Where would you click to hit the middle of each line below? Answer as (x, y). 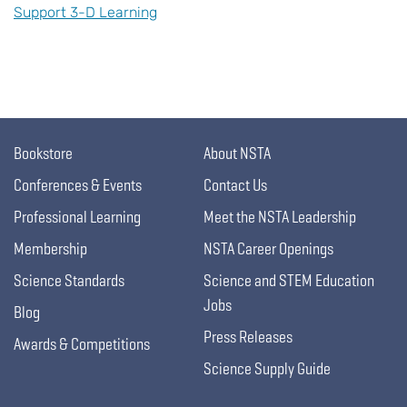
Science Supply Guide (267, 369)
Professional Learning (77, 217)
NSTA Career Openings (268, 249)
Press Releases (248, 337)
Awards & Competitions (82, 344)
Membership (50, 249)
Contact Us (235, 185)
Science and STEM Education (289, 281)
